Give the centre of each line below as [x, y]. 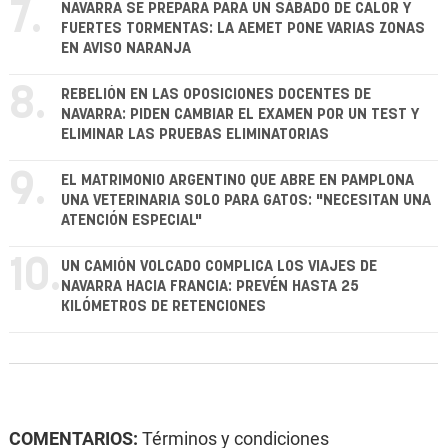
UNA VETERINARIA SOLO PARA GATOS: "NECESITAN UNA [246, 201]
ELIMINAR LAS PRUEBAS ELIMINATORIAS [195, 135]
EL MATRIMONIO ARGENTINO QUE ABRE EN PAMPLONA [237, 181]
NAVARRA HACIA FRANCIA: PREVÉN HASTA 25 [210, 287]
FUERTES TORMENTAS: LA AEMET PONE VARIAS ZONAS [243, 29]
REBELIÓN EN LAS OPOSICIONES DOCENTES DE [216, 95]
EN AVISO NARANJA [126, 49]
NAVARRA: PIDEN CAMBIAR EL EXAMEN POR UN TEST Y [240, 115]
